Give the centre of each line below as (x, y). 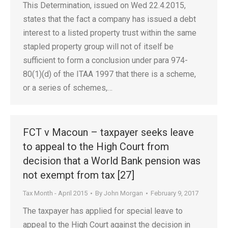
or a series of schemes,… (68, 88)
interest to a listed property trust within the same (110, 33)
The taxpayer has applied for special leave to (103, 211)
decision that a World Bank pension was (112, 161)
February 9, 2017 (175, 193)
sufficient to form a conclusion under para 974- (105, 60)
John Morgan (123, 193)
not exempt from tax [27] (79, 175)
